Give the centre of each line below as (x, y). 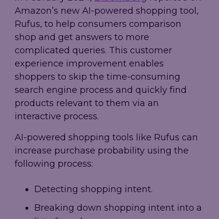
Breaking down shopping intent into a (118, 208)
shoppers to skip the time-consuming (98, 77)
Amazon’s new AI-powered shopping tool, (107, 11)
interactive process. (57, 117)
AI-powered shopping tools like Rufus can (106, 138)
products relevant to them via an (87, 103)
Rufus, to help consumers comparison (98, 24)
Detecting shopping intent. (93, 189)
